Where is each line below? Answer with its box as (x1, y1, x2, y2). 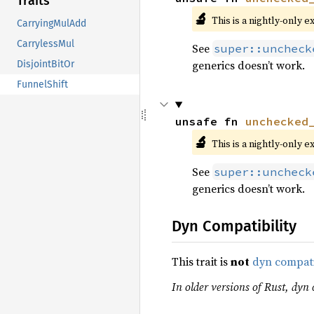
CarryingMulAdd (17, 18, 86, 30)
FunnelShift (17, 78, 68, 91)
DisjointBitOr (17, 58, 74, 71)
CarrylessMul (17, 38, 74, 50)
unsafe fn (175, 114, 245, 128)
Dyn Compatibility (172, 217, 296, 235)
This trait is (172, 254, 231, 269)
